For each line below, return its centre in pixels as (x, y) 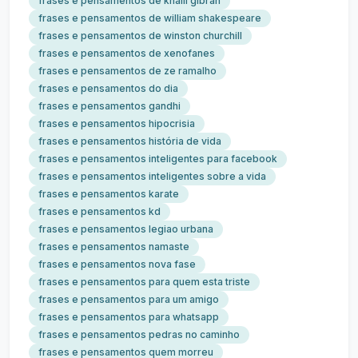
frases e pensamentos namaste (114, 247)
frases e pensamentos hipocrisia (117, 123)
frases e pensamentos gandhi (109, 106)
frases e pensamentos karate (109, 194)
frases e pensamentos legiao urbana (126, 229)
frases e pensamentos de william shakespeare (150, 18)
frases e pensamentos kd (99, 211)
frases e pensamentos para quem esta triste (144, 282)
